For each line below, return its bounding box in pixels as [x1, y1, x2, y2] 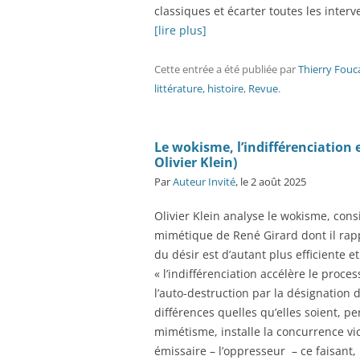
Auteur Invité [173, 174, 235, 189]
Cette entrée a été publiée [154, 62, 280, 76]
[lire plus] [154, 22, 207, 38]
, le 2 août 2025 [235, 174, 306, 189]
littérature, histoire [154, 81, 243, 96]
